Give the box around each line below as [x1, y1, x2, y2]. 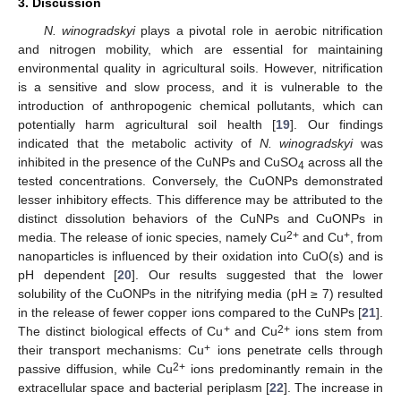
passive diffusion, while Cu [18, 362, 173, 377]
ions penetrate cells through [210, 343, 384, 358]
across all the [304, 155, 383, 170]
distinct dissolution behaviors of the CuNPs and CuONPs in [18, 211, 383, 226]
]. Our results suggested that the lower [132, 268, 383, 283]
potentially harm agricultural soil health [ [18, 117, 277, 132]
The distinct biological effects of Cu [18, 324, 224, 339]
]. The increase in [283, 380, 383, 396]
